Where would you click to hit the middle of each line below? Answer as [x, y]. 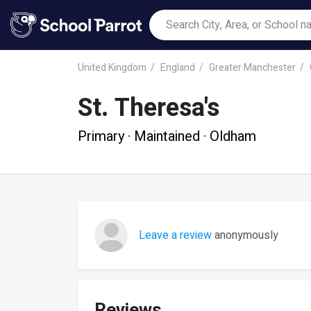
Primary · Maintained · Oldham [167, 136]
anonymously [245, 235]
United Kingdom [112, 67]
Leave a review [175, 235]
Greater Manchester [252, 67]
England [178, 67]
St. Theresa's [149, 108]
